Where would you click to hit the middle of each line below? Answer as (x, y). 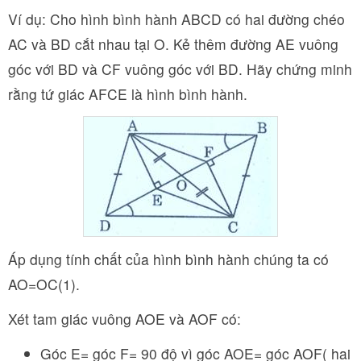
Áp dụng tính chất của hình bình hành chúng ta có (168, 259)
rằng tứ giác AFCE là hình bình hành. (128, 93)
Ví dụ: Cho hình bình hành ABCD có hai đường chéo (176, 19)
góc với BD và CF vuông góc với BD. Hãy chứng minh (180, 68)
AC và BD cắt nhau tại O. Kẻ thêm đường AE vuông (173, 44)
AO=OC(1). (44, 284)
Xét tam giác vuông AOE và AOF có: (124, 318)
